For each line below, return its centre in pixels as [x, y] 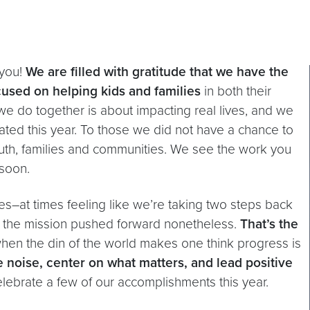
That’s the [269, 224]
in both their [238, 91]
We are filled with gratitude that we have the [157, 72]
